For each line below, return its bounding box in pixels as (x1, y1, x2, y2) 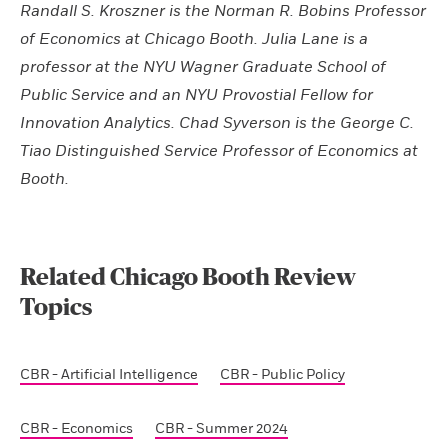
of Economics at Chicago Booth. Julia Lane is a (20, 28, 368, 49)
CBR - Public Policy (220, 365, 346, 383)
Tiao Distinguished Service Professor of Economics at (20, 140, 418, 161)
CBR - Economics (20, 419, 133, 437)
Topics (20, 295, 92, 320)
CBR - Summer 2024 (155, 419, 289, 437)
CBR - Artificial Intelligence (20, 365, 198, 383)
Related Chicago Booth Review (20, 265, 356, 290)
